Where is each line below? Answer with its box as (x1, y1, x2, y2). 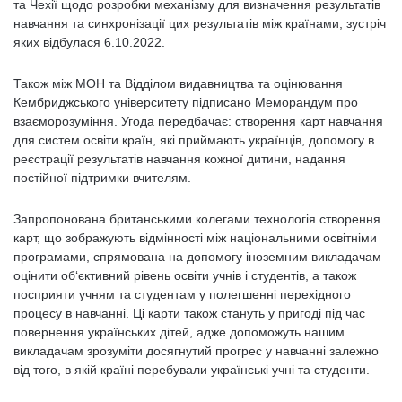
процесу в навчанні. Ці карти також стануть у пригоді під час (13, 306, 365, 320)
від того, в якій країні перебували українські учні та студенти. (13, 363, 370, 377)
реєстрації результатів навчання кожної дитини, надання (13, 152, 345, 166)
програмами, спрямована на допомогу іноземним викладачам (13, 249, 381, 264)
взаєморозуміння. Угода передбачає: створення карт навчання (13, 114, 383, 128)
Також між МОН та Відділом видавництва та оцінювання (13, 76, 343, 91)
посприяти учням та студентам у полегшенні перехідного (13, 287, 351, 301)
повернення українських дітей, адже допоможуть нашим (13, 325, 345, 339)
